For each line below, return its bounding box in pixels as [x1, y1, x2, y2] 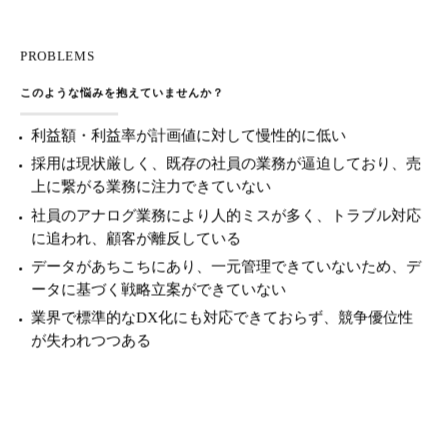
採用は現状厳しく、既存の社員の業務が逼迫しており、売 [31, 155, 422, 172]
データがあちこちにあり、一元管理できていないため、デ [31, 258, 422, 275]
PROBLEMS [20, 48, 95, 64]
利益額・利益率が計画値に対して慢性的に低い [31, 127, 347, 144]
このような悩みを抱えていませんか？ [20, 86, 225, 99]
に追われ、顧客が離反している [31, 230, 242, 247]
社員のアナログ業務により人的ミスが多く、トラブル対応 [31, 207, 422, 224]
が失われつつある [31, 332, 152, 349]
